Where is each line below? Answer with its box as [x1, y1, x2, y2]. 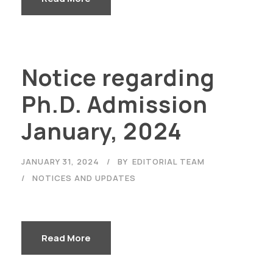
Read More [41, 231, 91, 244]
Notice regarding [21, 62, 215, 93]
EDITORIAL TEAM [132, 155, 205, 167]
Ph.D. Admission [21, 88, 208, 119]
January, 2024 [21, 115, 182, 146]
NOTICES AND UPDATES [32, 172, 136, 183]
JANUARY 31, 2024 [21, 155, 99, 167]
